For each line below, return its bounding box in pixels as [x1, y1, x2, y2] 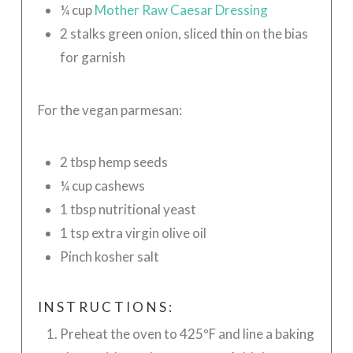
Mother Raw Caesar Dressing [94, 2, 268, 19]
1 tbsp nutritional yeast [59, 201, 196, 218]
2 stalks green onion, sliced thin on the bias [59, 25, 308, 43]
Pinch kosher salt [59, 248, 159, 266]
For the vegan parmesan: [37, 101, 182, 118]
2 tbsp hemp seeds [59, 154, 168, 171]
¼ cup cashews [59, 177, 145, 195]
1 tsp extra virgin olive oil [59, 225, 206, 242]
